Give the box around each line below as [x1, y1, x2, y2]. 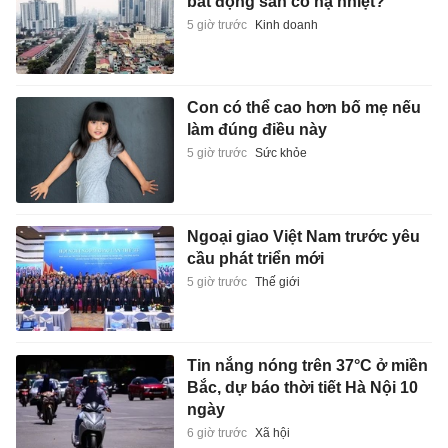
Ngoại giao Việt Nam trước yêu [186, 228, 420, 245]
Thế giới [254, 275, 300, 289]
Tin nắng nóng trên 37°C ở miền [186, 356, 428, 374]
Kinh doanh [254, 17, 318, 32]
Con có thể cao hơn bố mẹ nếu [186, 99, 421, 117]
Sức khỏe [254, 146, 307, 161]
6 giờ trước [186, 425, 247, 440]
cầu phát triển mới [186, 250, 324, 267]
